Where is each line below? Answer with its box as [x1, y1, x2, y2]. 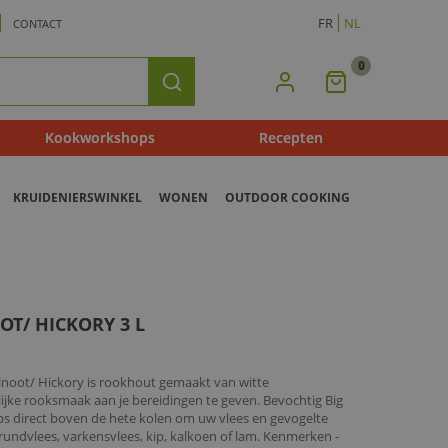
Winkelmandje [334, 92, 445, 114]
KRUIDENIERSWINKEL [12, 189, 142, 207]
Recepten [258, 128, 323, 148]
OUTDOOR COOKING [224, 189, 350, 207]
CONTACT [13, 16, 63, 32]
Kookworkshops [44, 128, 155, 148]
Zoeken [170, 80, 215, 99]
